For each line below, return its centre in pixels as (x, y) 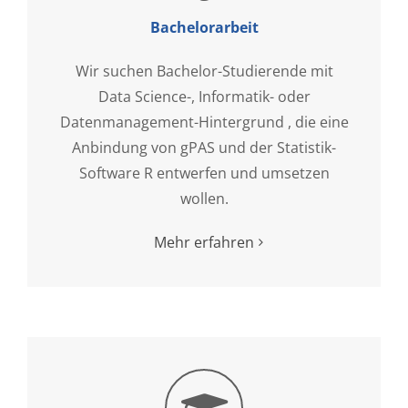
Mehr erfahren (204, 242)
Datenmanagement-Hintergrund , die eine (204, 122)
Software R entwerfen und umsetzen (204, 173)
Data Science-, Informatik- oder (204, 96)
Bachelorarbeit (204, 27)
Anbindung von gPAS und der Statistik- (204, 147)
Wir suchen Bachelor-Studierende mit (204, 71)
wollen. (204, 198)
